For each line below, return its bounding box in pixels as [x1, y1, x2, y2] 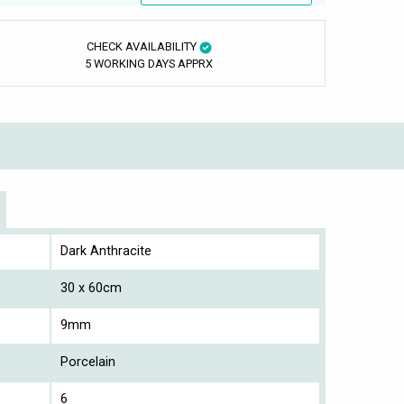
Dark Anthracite [60, 243, 151, 260]
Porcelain [60, 354, 115, 371]
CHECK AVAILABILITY [86, 40, 199, 54]
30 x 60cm [60, 280, 122, 297]
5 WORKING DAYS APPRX [85, 57, 214, 71]
